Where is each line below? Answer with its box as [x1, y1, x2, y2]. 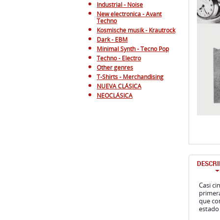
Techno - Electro [97, 54, 141, 62]
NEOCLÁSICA [97, 91, 133, 100]
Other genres [97, 63, 133, 72]
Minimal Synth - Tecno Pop [97, 45, 169, 53]
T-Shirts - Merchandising [97, 73, 164, 81]
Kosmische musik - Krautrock [97, 26, 175, 34]
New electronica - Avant [97, 10, 162, 18]
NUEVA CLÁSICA [97, 82, 141, 90]
